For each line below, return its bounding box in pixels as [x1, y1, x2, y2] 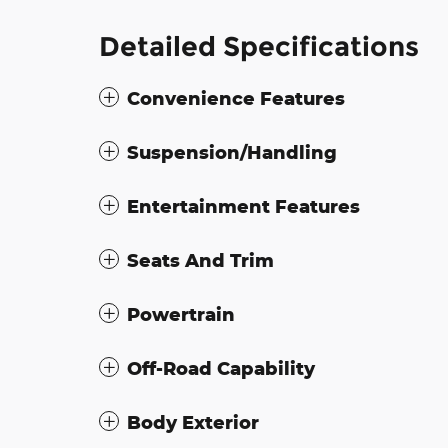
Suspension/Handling [127, 141, 337, 164]
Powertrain [127, 303, 235, 326]
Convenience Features [127, 87, 345, 110]
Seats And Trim [127, 249, 274, 272]
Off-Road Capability [127, 357, 315, 380]
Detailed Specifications [99, 30, 419, 64]
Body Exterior [127, 411, 259, 434]
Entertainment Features [127, 195, 360, 218]
